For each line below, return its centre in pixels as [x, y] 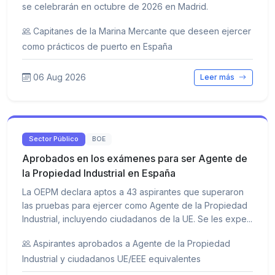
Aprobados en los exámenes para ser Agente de [135, 158]
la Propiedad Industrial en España [99, 173]
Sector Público [54, 139]
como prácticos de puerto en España [97, 47]
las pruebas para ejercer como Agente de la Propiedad [135, 205]
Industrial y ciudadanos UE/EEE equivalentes [111, 258]
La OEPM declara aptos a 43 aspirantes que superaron [133, 192]
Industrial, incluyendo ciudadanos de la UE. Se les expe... [137, 219]
